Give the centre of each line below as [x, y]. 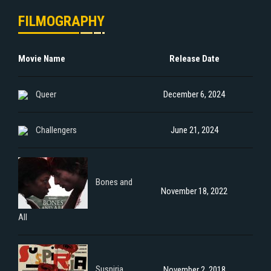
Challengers [56, 130]
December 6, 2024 [194, 94]
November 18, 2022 [194, 191]
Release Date [194, 58]
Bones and [114, 182]
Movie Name [42, 58]
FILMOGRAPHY [61, 21]
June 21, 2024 [194, 130]
